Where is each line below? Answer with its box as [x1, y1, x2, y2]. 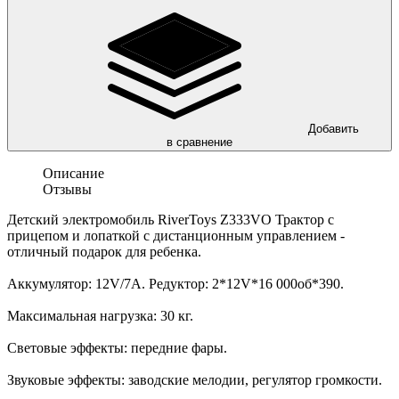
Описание [43, 165, 104, 181]
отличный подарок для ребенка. [7, 243, 201, 259]
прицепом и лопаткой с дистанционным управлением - [7, 227, 345, 243]
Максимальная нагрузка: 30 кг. [7, 307, 193, 323]
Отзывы [43, 181, 92, 197]
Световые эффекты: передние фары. [7, 339, 227, 355]
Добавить [307, 121, 359, 135]
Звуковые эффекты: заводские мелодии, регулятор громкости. [7, 371, 382, 387]
